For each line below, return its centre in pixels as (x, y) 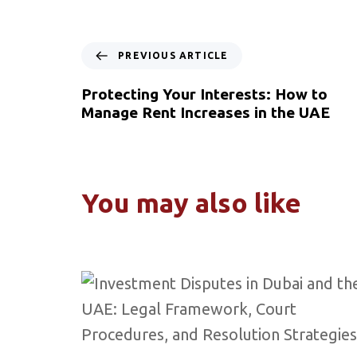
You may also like (191, 203)
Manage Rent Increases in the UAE (206, 112)
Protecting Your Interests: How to (204, 94)
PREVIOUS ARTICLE (173, 55)
